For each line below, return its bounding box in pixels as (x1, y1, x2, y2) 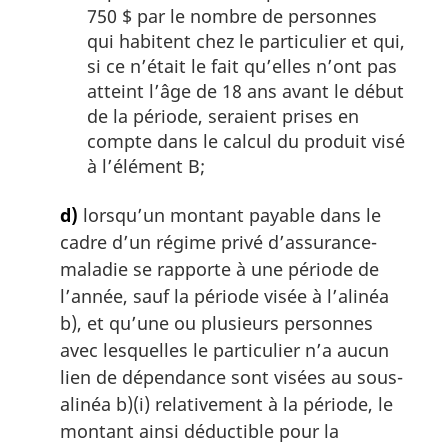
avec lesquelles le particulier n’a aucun (60, 337, 389, 362)
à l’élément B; (87, 153, 205, 178)
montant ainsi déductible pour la (60, 418, 339, 443)
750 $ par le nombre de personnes (87, 3, 377, 28)
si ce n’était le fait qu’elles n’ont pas (87, 53, 397, 78)
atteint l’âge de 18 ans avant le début (87, 78, 404, 103)
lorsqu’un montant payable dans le (78, 202, 381, 227)
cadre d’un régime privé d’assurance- (60, 229, 377, 254)
